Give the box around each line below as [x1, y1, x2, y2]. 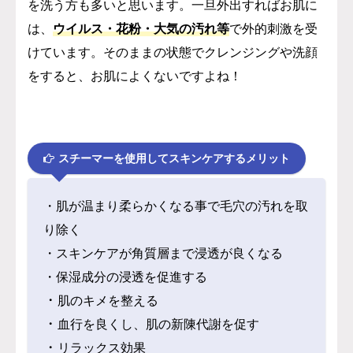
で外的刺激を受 [229, 20, 318, 37]
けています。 [28, 44, 103, 61]
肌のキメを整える [58, 292, 158, 309]
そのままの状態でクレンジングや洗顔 [103, 44, 318, 61]
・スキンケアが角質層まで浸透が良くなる [43, 245, 283, 262]
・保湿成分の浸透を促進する [43, 269, 207, 285]
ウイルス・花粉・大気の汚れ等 [53, 20, 229, 37]
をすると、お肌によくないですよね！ [28, 68, 242, 84]
